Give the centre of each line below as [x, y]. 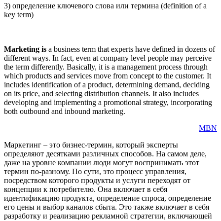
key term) [19, 15]
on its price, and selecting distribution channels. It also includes [101, 94]
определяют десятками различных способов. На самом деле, [105, 154]
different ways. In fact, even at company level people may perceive [108, 58]
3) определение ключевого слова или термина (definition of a [105, 6]
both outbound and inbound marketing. [65, 111]
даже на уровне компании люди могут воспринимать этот [102, 163]
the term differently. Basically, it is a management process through [106, 67]
